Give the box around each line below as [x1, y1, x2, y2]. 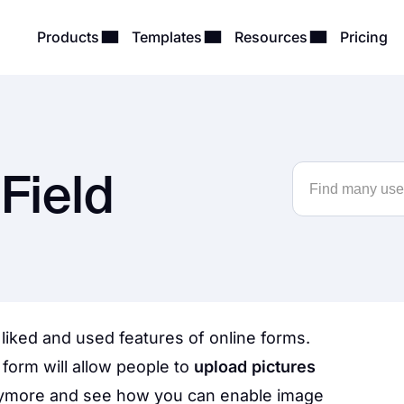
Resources [234, 28, 311, 46]
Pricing [340, 28, 388, 46]
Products [37, 28, 103, 46]
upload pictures [189, 357, 316, 376]
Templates [132, 28, 206, 46]
